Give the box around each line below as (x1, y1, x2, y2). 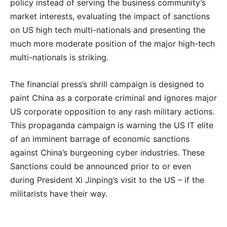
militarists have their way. (10, 188, 107, 199)
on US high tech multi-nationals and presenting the (10, 25, 205, 35)
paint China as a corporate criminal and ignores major (10, 93, 217, 103)
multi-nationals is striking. (10, 52, 108, 62)
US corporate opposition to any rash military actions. (10, 106, 214, 117)
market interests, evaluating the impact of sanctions (10, 11, 210, 21)
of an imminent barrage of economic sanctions (10, 134, 190, 144)
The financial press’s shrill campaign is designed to (10, 79, 204, 89)
